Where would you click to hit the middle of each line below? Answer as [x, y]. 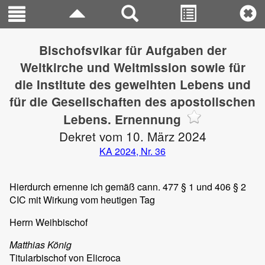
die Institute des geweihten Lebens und [132, 84]
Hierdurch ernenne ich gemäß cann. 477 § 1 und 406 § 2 [128, 187]
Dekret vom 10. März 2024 [132, 136]
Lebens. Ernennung [122, 119]
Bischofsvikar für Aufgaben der [132, 50]
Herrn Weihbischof [49, 222]
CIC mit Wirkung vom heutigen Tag [82, 200]
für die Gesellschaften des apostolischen [132, 101]
